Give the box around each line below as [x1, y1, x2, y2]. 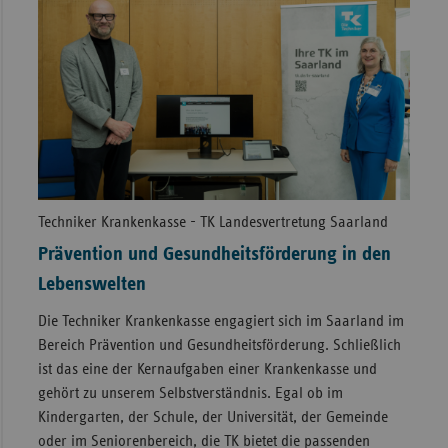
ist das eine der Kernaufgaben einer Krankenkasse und [37, 361, 377, 378]
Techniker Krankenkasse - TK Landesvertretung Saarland [37, 214, 388, 231]
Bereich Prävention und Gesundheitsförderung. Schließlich [37, 337, 401, 354]
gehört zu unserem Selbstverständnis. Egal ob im [37, 385, 343, 402]
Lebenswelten [37, 274, 146, 295]
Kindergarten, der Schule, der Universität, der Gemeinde [37, 409, 388, 426]
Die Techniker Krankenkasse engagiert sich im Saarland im [37, 313, 404, 330]
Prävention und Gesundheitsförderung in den [37, 244, 391, 265]
